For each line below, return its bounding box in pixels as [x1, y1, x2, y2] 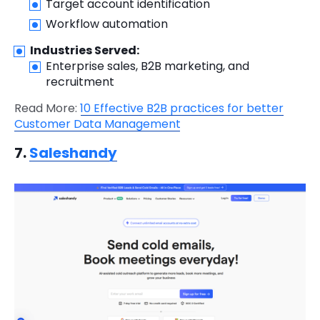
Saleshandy [29, 143, 117, 164]
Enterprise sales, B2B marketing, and [46, 58, 249, 75]
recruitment [46, 74, 114, 91]
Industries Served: [30, 42, 139, 59]
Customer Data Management [14, 116, 181, 133]
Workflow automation [46, 16, 168, 33]
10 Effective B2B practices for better [80, 100, 284, 117]
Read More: [14, 100, 80, 117]
